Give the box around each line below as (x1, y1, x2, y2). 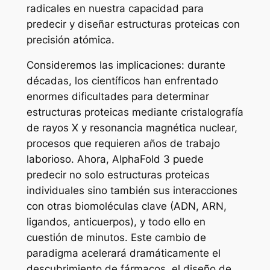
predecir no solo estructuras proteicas (26, 169, 210, 181)
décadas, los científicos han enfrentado (26, 75, 218, 87)
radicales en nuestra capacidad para (26, 2, 204, 14)
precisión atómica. (26, 33, 115, 46)
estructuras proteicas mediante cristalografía (26, 106, 243, 119)
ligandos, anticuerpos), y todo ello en (26, 216, 206, 228)
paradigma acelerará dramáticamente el (26, 247, 221, 260)
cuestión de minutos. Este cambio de (26, 231, 206, 244)
